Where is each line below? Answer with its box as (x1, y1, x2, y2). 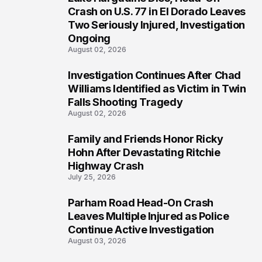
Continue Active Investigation (68, 223, 214, 236)
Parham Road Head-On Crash (68, 196, 213, 209)
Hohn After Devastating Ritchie (68, 146, 220, 158)
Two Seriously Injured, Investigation (68, 19, 245, 31)
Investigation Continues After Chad (68, 69, 241, 81)
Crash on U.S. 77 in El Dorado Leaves (68, 5, 246, 18)
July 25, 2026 (68, 173, 116, 181)
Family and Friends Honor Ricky (68, 133, 223, 145)
